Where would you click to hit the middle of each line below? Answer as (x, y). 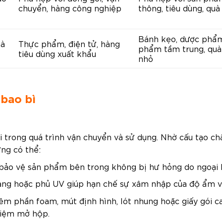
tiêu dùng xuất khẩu (57, 53)
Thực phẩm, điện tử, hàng (69, 43)
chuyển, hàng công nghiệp (70, 7)
